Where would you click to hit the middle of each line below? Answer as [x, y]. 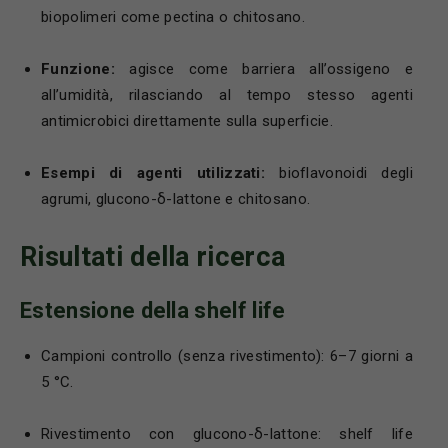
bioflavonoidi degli [339, 172]
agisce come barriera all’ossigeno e [263, 68]
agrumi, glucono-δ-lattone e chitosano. [178, 198]
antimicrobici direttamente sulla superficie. [189, 120]
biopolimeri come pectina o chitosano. [175, 16]
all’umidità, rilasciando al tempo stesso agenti [227, 94]
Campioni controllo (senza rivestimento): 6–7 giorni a [227, 355]
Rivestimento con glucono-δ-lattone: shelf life [227, 433]
